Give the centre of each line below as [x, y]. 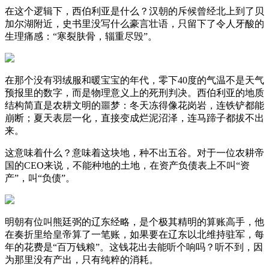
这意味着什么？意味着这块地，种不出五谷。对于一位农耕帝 [134, 153]
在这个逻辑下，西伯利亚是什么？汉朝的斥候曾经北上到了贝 [134, 11]
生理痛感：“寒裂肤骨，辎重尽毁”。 [81, 36]
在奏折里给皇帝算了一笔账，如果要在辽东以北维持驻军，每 [134, 234]
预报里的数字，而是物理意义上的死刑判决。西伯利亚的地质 [134, 92]
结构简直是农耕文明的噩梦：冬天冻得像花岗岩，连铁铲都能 [134, 105]
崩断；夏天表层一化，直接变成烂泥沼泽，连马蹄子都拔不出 [134, 118]
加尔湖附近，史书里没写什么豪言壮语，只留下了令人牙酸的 [134, 23]
